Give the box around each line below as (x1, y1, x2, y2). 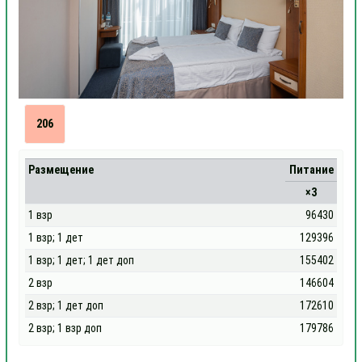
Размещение (28, 163, 95, 176)
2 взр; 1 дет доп (28, 299, 104, 312)
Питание (288, 163, 334, 176)
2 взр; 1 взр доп (28, 322, 103, 335)
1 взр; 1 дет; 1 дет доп (28, 254, 135, 267)
